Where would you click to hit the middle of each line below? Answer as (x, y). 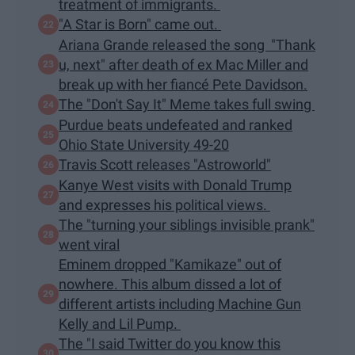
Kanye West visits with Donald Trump (175, 185)
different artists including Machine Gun (180, 303)
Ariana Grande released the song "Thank (187, 44)
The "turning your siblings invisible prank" (187, 224)
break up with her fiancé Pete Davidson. (183, 84)
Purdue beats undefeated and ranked (176, 124)
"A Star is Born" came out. (140, 25)
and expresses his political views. (164, 204)
